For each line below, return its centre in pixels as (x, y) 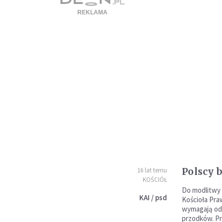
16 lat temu (152, 170)
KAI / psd (153, 197)
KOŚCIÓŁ (155, 180)
